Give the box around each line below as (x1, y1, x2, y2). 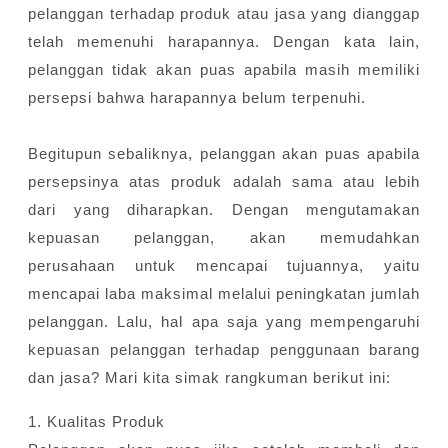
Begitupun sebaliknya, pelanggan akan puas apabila (28, 145, 420, 163)
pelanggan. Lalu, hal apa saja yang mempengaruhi (28, 313, 420, 331)
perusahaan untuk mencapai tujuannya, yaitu (28, 257, 420, 275)
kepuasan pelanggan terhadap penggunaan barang (28, 341, 420, 359)
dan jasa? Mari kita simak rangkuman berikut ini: (28, 369, 396, 387)
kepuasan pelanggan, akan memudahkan (28, 229, 420, 247)
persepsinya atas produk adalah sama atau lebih (28, 173, 420, 191)
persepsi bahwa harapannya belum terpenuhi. (28, 89, 366, 107)
